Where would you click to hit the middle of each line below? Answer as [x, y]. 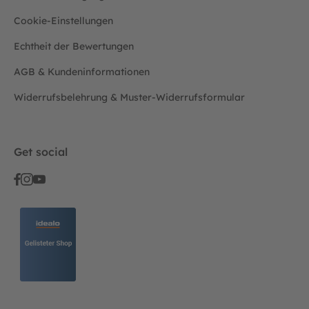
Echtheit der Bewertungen [74, 47]
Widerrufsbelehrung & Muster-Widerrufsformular [129, 98]
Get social [41, 152]
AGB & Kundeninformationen [82, 72]
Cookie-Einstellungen [63, 21]
